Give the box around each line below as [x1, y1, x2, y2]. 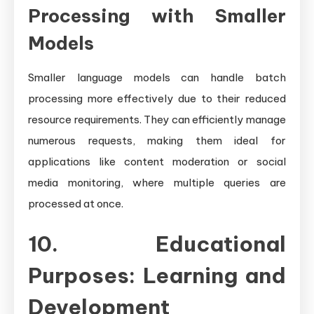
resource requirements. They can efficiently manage [28, 112, 286, 126]
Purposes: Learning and [28, 261, 286, 289]
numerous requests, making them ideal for [28, 133, 286, 147]
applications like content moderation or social [28, 154, 286, 168]
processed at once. [28, 196, 123, 210]
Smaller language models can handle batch [28, 70, 286, 84]
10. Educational [28, 230, 286, 257]
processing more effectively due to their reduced [28, 91, 286, 105]
